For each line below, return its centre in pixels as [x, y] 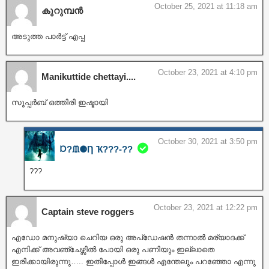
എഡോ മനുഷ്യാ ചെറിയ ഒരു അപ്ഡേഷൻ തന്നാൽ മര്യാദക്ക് [128, 237]
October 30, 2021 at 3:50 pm [208, 141]
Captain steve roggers [88, 211]
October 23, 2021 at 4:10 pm [208, 72]
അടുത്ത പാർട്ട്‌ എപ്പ [48, 36]
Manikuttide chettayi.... [89, 76]
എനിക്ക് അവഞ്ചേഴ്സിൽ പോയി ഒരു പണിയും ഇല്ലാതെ [113, 249]
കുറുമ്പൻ [62, 10]
